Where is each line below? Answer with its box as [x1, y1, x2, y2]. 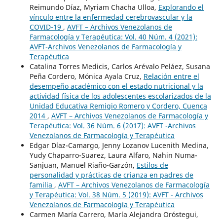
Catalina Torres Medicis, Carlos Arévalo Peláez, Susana [29, 62, 210, 72]
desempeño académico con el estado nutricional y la [29, 81, 203, 91]
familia [29, 180, 54, 190]
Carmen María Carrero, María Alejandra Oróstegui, [29, 210, 198, 220]
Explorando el [158, 2, 204, 12]
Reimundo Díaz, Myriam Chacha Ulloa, [29, 2, 158, 12]
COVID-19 [29, 22, 63, 32]
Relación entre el [143, 72, 199, 81]
